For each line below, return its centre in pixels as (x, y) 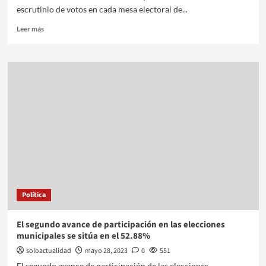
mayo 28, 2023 (106, 251)
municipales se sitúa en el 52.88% (83, 236)
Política (34, 195)
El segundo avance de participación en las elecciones (121, 224)
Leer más (30, 28)
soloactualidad (48, 251)
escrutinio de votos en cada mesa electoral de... (102, 9)
